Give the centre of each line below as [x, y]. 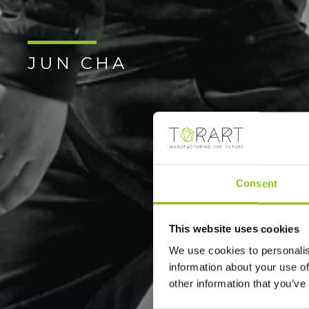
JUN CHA [78, 63]
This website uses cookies [234, 229]
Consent [257, 183]
